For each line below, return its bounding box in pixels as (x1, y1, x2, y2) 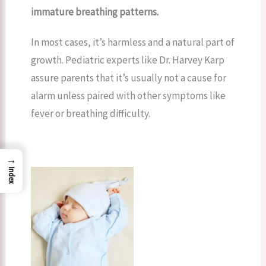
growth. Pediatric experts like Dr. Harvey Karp (30, 53, 224, 67)
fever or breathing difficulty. (30, 107, 150, 121)
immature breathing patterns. (30, 5, 159, 19)
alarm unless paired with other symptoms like (30, 89, 226, 103)
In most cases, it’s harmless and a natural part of (30, 36, 235, 49)
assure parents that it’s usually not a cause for (30, 71, 226, 85)
